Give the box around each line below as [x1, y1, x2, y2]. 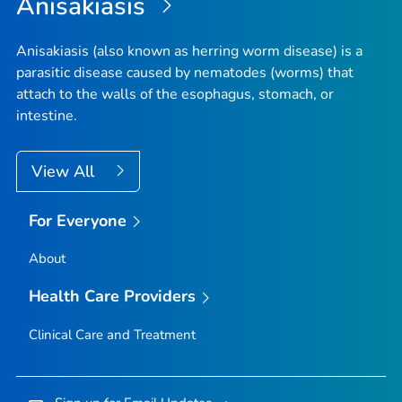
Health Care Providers [28, 285, 197, 308]
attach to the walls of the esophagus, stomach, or [16, 83, 334, 104]
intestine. [16, 105, 77, 126]
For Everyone [28, 209, 127, 232]
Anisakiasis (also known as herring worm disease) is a [16, 40, 363, 61]
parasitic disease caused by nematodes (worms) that [16, 62, 354, 83]
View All [31, 160, 99, 182]
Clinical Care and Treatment [28, 325, 196, 344]
